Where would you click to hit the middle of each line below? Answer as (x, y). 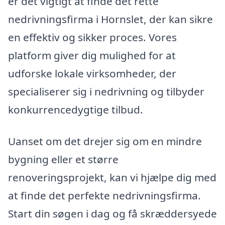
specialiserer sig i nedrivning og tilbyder (106, 91)
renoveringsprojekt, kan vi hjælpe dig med (112, 178)
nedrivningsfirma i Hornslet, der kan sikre (110, 19)
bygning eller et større (63, 159)
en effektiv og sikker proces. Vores (92, 37)
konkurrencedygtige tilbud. (76, 109)
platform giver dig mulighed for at (92, 55)
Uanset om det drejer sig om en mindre (105, 141)
